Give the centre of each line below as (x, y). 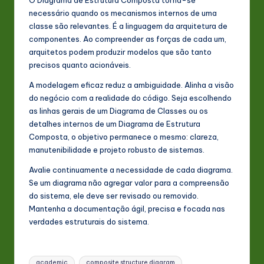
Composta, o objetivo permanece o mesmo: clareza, (124, 137)
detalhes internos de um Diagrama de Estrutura (115, 124)
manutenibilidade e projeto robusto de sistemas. (117, 150)
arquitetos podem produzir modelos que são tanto (120, 52)
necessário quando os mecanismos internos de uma (123, 13)
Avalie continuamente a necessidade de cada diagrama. (131, 170)
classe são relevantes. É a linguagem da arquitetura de (128, 26)
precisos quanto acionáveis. (80, 65)
